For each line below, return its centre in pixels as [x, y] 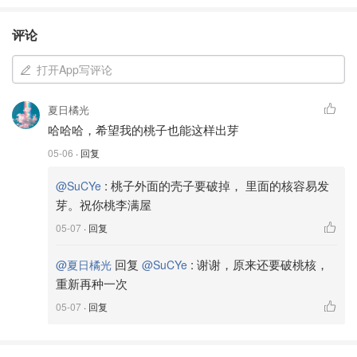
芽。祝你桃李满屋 [104, 204]
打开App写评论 [75, 69]
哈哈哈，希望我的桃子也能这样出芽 [143, 129]
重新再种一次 [92, 283]
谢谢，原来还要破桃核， [263, 264]
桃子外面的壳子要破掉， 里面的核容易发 [220, 185]
